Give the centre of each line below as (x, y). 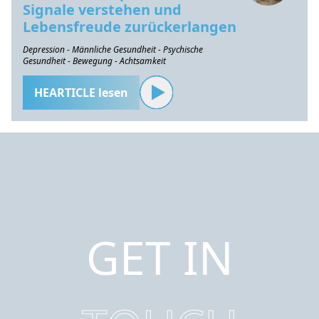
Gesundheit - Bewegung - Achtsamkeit (94, 61)
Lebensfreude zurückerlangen (130, 27)
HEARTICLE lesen (81, 93)
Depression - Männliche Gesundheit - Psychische (113, 49)
